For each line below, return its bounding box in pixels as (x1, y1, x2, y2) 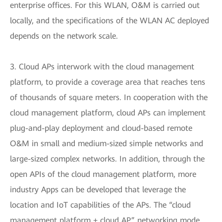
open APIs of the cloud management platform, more (10, 169, 196, 179)
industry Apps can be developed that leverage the (10, 184, 186, 194)
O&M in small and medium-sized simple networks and (10, 138, 203, 148)
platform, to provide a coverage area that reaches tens (10, 77, 205, 87)
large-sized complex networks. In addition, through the (10, 154, 205, 164)
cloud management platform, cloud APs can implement (10, 108, 206, 117)
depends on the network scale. (10, 31, 118, 41)
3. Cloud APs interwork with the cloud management (10, 61, 194, 71)
